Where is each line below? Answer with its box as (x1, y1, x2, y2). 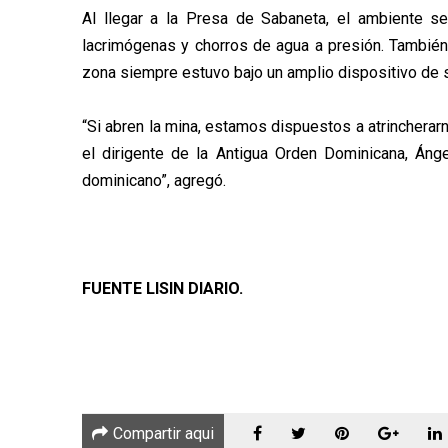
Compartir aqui (113, 423, 214, 443)
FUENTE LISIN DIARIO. (82, 278, 243, 298)
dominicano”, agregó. (82, 170, 226, 190)
